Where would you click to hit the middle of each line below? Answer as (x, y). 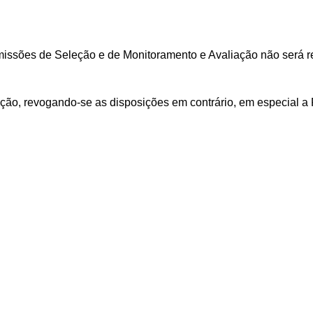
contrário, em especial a (250, 102)
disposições (139, 102)
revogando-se (58, 102)
